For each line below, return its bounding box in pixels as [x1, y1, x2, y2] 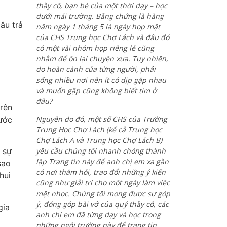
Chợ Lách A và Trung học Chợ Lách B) [36, 135, 162, 145]
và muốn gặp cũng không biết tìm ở [36, 85, 157, 95]
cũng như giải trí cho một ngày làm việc [36, 178, 170, 188]
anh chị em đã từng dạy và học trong [36, 210, 161, 220]
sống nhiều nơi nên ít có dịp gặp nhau [36, 74, 166, 85]
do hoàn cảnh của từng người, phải [36, 64, 156, 74]
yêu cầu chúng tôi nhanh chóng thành [36, 146, 166, 156]
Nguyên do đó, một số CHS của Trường [36, 114, 167, 124]
